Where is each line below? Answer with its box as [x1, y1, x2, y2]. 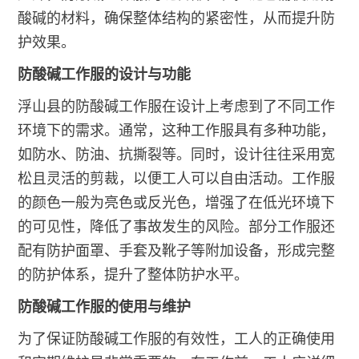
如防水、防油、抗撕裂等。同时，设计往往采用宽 [18, 147, 336, 163]
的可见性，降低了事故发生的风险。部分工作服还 [18, 219, 336, 236]
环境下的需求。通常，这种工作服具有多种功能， [18, 123, 336, 139]
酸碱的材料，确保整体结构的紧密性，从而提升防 [18, 10, 336, 27]
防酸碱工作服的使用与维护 [18, 299, 192, 316]
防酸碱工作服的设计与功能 [18, 67, 192, 83]
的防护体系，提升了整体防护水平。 [18, 267, 249, 284]
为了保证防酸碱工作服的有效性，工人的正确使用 [18, 331, 336, 348]
